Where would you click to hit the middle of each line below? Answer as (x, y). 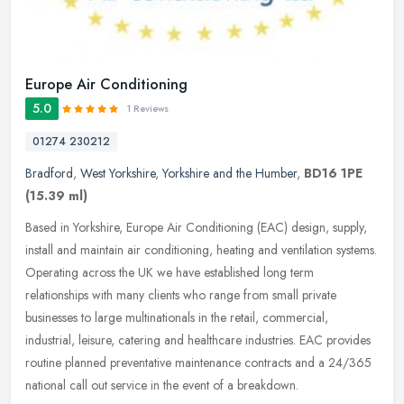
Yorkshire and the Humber (230, 174)
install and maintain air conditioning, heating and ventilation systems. (201, 250)
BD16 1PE (333, 174)
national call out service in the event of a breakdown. (162, 386)
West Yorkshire (118, 174)
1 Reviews (148, 109)
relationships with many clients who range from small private (181, 295)
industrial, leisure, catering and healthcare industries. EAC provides (198, 340)
